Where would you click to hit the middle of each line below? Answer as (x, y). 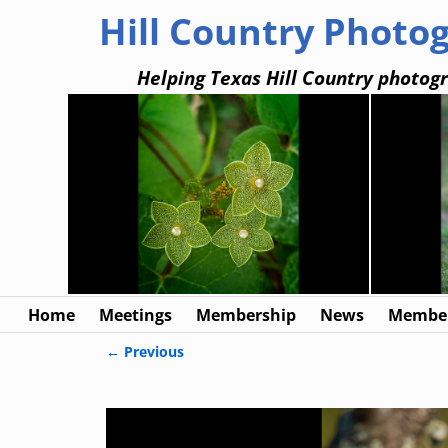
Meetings (135, 314)
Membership (246, 314)
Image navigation (200, 372)
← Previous (144, 352)
